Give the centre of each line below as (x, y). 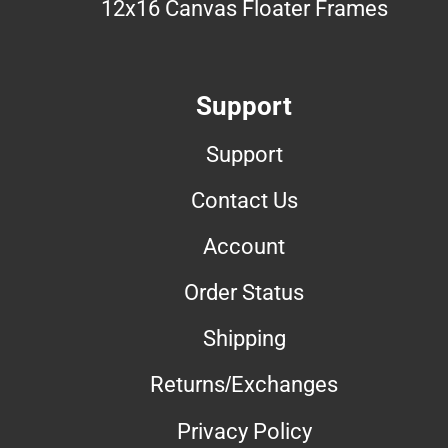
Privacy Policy (244, 430)
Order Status (244, 291)
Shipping (244, 337)
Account (244, 245)
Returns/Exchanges (244, 383)
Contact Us (244, 199)
